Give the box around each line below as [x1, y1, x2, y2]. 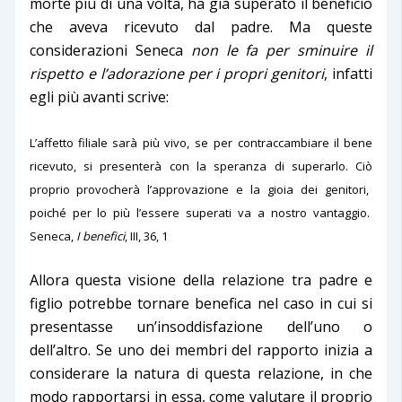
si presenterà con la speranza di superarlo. [75, 157, 356, 174]
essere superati [141, 204, 238, 221]
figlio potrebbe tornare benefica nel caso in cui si [29, 293, 373, 313]
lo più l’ [97, 204, 142, 221]
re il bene [317, 134, 373, 151]
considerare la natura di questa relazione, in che [29, 363, 373, 383]
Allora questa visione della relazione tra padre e [29, 269, 373, 290]
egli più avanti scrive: [29, 86, 169, 107]
